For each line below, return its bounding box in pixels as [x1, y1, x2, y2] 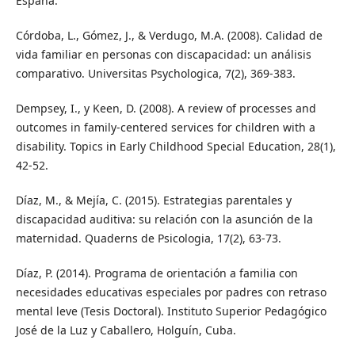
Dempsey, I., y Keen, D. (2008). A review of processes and [15, 101, 316, 116]
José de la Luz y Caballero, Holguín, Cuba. [15, 323, 236, 338]
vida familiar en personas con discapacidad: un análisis [15, 47, 311, 63]
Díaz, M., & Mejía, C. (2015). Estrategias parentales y [15, 193, 292, 208]
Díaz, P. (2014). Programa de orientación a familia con [15, 265, 298, 281]
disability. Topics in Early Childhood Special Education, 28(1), [15, 139, 336, 155]
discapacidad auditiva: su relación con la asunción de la [15, 212, 313, 227]
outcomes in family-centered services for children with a [15, 120, 315, 136]
